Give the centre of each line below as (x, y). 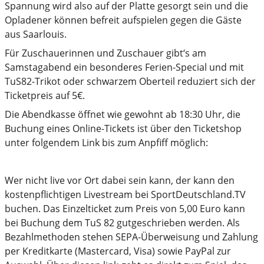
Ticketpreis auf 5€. (45, 96)
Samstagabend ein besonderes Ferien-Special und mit (124, 67)
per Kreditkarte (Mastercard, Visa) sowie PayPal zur (118, 251)
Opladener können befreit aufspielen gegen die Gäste (123, 20)
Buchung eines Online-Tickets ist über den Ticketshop (123, 129)
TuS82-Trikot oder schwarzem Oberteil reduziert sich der (130, 82)
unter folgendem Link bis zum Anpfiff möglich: (106, 143)
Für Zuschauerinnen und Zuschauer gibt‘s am (105, 53)
